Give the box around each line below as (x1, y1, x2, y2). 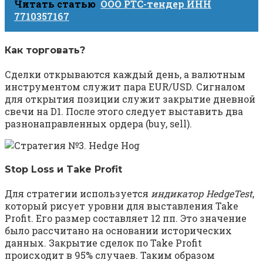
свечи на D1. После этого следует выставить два (5, 104, 243, 117)
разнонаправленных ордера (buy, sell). (5, 117, 192, 130)
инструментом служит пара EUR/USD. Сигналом (5, 80, 245, 93)
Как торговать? (5, 44, 85, 56)
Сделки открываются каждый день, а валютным (5, 68, 245, 80)
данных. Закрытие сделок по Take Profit (5, 237, 202, 249)
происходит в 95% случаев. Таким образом (5, 249, 215, 262)
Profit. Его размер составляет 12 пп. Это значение (5, 212, 247, 225)
